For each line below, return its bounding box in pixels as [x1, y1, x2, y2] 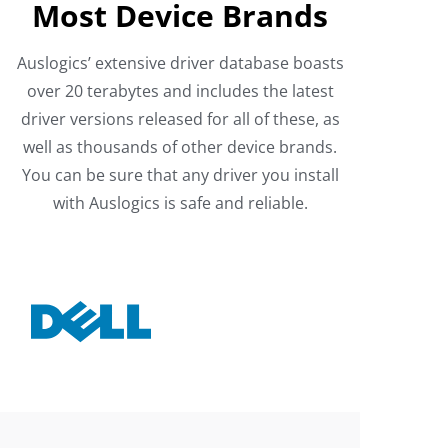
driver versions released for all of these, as [20, 108, 340, 130]
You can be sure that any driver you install [21, 164, 339, 186]
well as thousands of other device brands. [23, 136, 337, 158]
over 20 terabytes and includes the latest [26, 80, 334, 102]
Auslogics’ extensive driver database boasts [16, 52, 344, 74]
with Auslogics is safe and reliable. [52, 192, 308, 214]
